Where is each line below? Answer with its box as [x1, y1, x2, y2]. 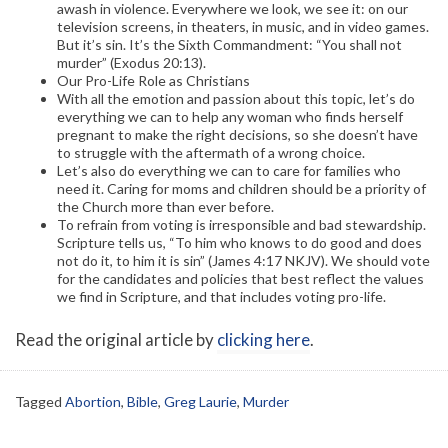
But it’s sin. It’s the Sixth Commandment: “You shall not [57, 36, 402, 54]
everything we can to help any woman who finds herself [57, 108, 403, 126]
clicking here [217, 329, 310, 351]
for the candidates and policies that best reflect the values [57, 270, 424, 288]
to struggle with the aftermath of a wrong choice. [57, 144, 365, 162]
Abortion [65, 392, 121, 410]
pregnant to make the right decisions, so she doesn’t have [57, 126, 418, 144]
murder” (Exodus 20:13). [57, 54, 206, 72]
